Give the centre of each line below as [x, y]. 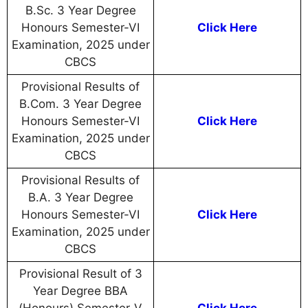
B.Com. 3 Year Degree [80, 104]
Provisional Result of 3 [80, 274]
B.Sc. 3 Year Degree [80, 11]
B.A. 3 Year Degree [80, 198]
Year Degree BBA [80, 291]
